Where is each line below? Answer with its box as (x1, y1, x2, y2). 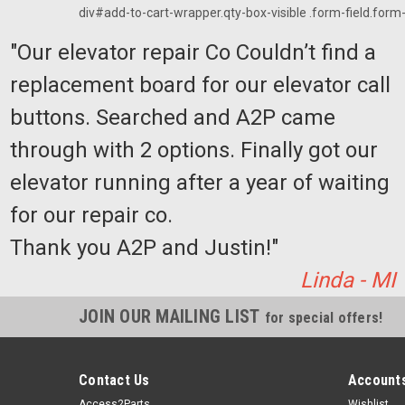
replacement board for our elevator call (9, 72, 391, 98)
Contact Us (79, 372, 150, 389)
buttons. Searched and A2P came (9, 105, 335, 130)
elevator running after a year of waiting (9, 170, 390, 195)
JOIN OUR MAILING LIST (79, 306, 265, 327)
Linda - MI (299, 268, 396, 293)
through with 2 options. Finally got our (9, 137, 378, 163)
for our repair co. (9, 202, 178, 228)
